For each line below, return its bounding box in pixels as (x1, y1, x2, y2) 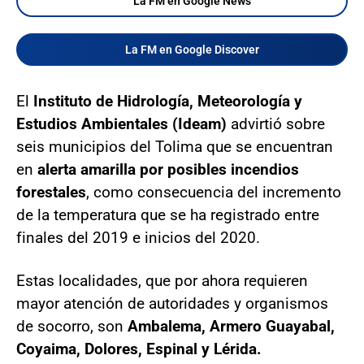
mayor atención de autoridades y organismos (16, 294, 328, 314)
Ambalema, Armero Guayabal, (128, 317, 335, 336)
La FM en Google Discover (124, 43, 259, 57)
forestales (16, 183, 86, 202)
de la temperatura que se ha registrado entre (16, 206, 319, 225)
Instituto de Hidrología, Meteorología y (33, 92, 302, 111)
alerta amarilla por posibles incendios (37, 160, 299, 180)
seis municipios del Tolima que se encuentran (16, 137, 333, 157)
